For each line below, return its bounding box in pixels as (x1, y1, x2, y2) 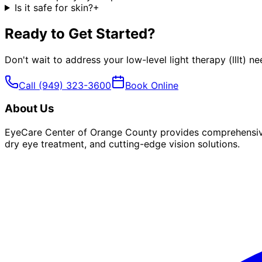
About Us (5, 102, 54, 116)
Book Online (125, 79, 178, 91)
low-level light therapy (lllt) (126, 53, 246, 65)
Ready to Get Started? (5, 25, 156, 42)
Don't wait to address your (5, 53, 126, 65)
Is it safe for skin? (14, 1, 93, 13)
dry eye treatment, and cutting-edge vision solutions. (5, 137, 240, 150)
